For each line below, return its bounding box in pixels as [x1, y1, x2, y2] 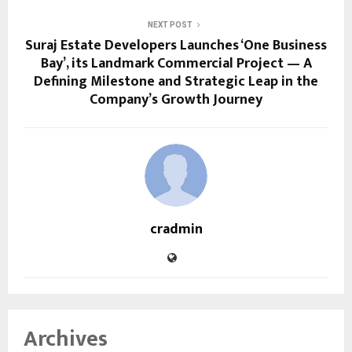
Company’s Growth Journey [90, 87, 262, 112]
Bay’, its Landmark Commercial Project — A [40, 51, 312, 75]
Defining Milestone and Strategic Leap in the [34, 69, 318, 93]
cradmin [149, 217, 203, 241]
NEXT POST [147, 20, 192, 29]
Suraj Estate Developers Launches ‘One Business [25, 33, 327, 57]
